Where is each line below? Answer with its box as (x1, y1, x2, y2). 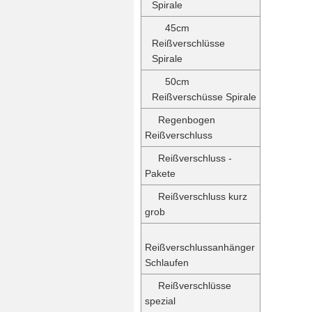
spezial (145, 295, 175, 306)
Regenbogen (158, 114, 215, 125)
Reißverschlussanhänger (145, 242, 255, 253)
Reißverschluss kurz (158, 191, 247, 202)
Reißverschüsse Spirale (152, 91, 256, 102)
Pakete (145, 168, 175, 179)
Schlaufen (145, 257, 189, 268)
